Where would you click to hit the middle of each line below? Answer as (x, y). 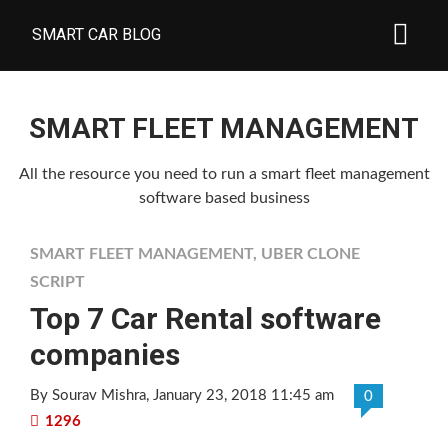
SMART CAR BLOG (96, 34)
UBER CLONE (310, 254)
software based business (224, 198)
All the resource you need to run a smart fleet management (224, 174)
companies (105, 354)
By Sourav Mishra (88, 395)
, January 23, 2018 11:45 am (240, 395)
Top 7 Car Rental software (205, 318)
